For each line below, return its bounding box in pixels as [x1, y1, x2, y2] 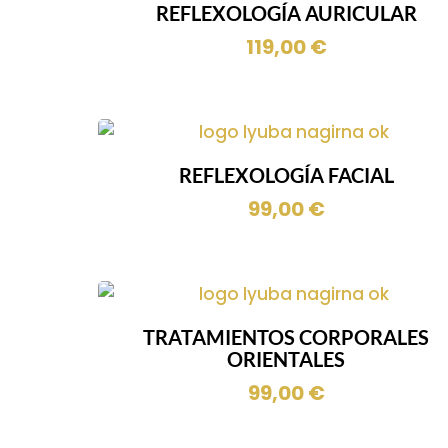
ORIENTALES [227, 346, 346, 371]
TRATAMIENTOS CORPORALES [143, 324, 430, 349]
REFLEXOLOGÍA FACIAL [178, 163, 394, 188]
